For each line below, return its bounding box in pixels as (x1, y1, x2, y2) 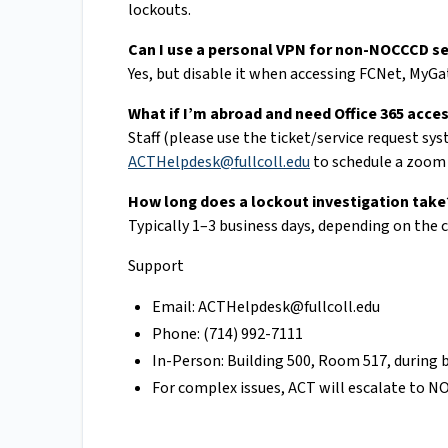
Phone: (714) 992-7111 (152, 323, 303, 346)
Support (128, 255, 184, 278)
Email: (152, 296, 198, 319)
